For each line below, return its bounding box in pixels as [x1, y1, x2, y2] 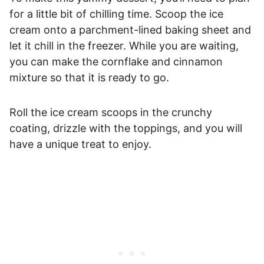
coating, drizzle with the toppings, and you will [9, 121, 242, 134]
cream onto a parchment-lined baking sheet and [9, 23, 251, 36]
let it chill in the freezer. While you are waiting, [9, 39, 239, 52]
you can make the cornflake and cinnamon [9, 55, 223, 68]
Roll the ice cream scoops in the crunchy [9, 105, 212, 118]
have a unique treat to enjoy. [9, 137, 151, 150]
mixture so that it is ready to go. [9, 71, 169, 84]
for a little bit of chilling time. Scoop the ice [9, 7, 223, 20]
